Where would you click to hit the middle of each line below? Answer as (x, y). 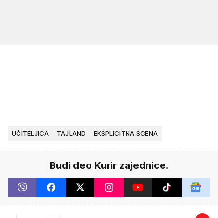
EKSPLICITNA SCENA (126, 133)
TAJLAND (71, 133)
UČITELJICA (30, 133)
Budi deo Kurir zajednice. (109, 165)
